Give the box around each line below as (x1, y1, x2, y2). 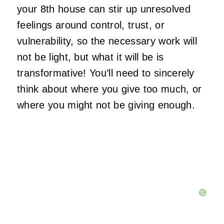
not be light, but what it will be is (17, 51, 164, 63)
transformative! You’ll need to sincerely (17, 67, 194, 79)
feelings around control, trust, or (17, 19, 164, 31)
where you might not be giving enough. (17, 99, 195, 111)
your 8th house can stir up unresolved (17, 3, 190, 15)
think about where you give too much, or (17, 83, 202, 95)
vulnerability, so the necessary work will (17, 35, 197, 47)
